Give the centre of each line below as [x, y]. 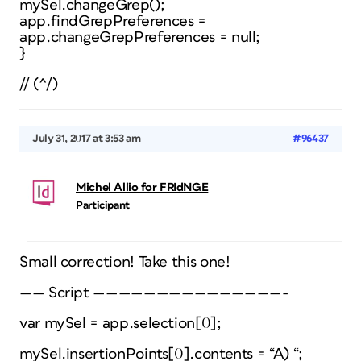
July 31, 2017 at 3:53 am [87, 139]
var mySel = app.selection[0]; [120, 324]
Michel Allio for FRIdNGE [142, 187]
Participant [103, 205]
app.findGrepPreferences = [113, 21]
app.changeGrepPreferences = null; [140, 37]
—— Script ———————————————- [154, 293]
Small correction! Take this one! [125, 262]
